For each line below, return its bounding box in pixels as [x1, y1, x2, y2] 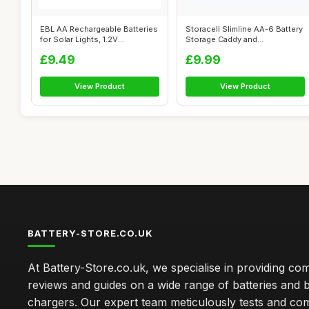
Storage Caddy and [186, 34, 257, 44]
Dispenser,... [186, 45, 232, 54]
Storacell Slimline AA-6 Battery [186, 24, 303, 34]
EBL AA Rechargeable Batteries [40, 24, 158, 34]
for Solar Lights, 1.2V [40, 34, 118, 44]
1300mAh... [40, 45, 81, 54]
